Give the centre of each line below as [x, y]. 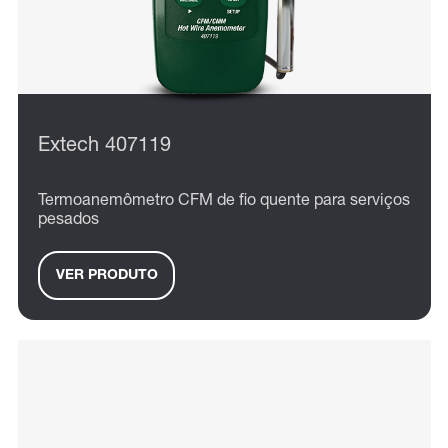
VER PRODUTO [106, 275]
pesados [68, 221]
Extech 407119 [104, 147]
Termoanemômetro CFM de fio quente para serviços [224, 202]
